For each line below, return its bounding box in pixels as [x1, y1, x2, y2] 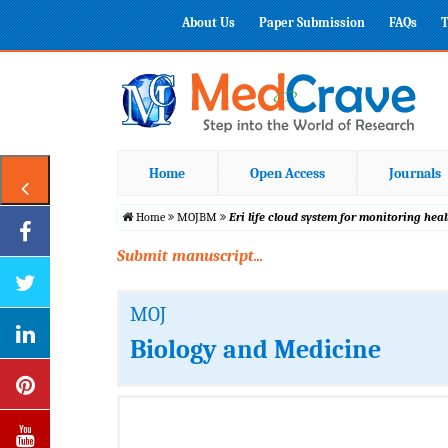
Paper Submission [259, 15, 365, 30]
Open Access [249, 164, 325, 182]
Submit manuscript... [117, 246, 263, 265]
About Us [182, 15, 235, 30]
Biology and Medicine [130, 334, 381, 365]
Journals [389, 164, 442, 182]
